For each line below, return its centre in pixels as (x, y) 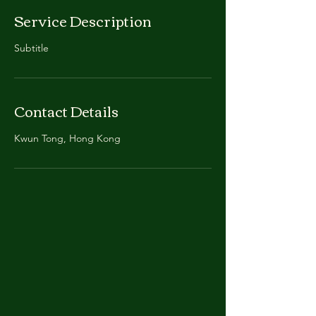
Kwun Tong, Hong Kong (67, 138)
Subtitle (31, 48)
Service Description (83, 20)
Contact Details (66, 110)
